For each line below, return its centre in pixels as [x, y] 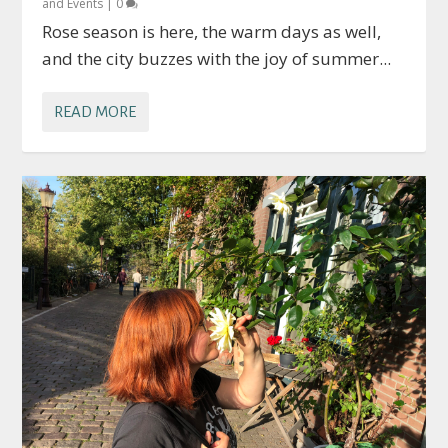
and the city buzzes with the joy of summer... [217, 58]
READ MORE [95, 111]
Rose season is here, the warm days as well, [212, 31]
